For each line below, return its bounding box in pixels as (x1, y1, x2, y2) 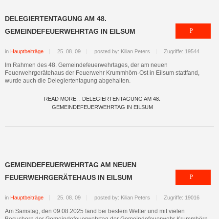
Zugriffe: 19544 (164, 48, 199, 54)
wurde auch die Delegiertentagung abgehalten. (5, 77, 131, 84)
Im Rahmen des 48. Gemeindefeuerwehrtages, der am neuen (5, 62, 168, 68)
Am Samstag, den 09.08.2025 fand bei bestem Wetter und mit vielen (5, 208, 185, 215)
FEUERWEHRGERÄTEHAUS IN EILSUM (5, 174, 132, 181)
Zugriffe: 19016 (164, 195, 199, 200)
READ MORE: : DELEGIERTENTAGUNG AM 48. (44, 96, 160, 102)
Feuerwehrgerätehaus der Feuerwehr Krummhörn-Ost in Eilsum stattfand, (5, 69, 199, 76)
